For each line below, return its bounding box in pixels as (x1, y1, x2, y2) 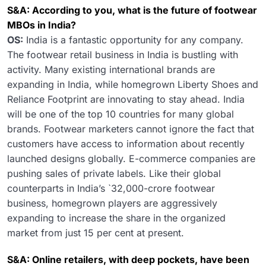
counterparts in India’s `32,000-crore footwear (7, 182, 215, 195)
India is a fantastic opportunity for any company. (23, 34, 243, 46)
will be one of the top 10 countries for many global (7, 108, 234, 121)
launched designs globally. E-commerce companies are (7, 153, 255, 165)
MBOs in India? (7, 19, 76, 31)
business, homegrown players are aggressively (7, 197, 217, 210)
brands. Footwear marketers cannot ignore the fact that (7, 123, 254, 135)
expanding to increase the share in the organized (7, 212, 226, 224)
